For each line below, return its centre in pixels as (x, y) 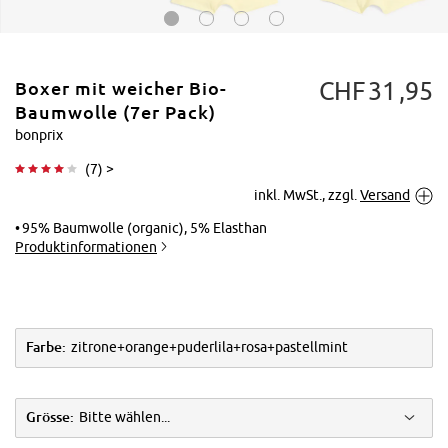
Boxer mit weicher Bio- (121, 88)
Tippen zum (373, 182)
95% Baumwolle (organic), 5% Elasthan (144, 227)
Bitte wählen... (124, 417)
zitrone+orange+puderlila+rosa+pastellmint (209, 347)
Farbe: (46, 347)
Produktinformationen (86, 246)
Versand (385, 194)
